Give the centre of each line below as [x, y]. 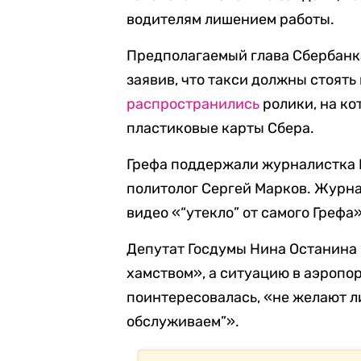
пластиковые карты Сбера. [221, 128]
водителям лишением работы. [231, 19]
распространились [193, 104]
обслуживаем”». [183, 322]
